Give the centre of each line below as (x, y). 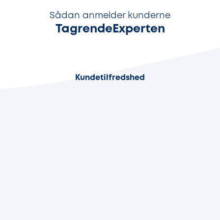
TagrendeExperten (110, 29)
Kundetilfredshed (110, 78)
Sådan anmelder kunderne (110, 15)
